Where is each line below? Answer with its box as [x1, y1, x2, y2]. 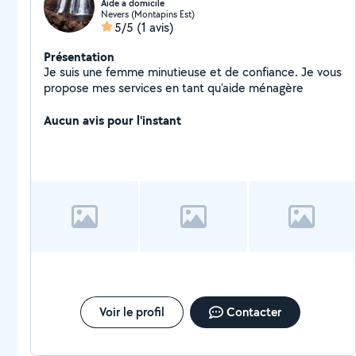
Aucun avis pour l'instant [44, 111, 181, 129]
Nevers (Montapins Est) [101, 8, 195, 20]
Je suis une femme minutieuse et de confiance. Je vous [44, 64, 342, 80]
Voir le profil [99, 304, 164, 320]
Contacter [226, 304, 281, 320]
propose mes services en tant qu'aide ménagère [44, 79, 304, 96]
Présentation [44, 48, 114, 65]
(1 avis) [137, 19, 174, 36]
